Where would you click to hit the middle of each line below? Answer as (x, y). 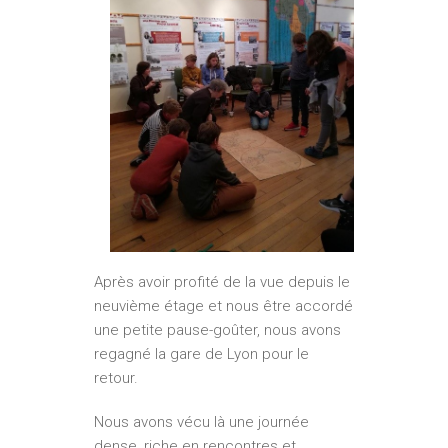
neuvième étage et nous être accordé (223, 305)
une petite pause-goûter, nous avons (217, 329)
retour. (116, 377)
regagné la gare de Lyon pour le (201, 353)
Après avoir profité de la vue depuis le (222, 281)
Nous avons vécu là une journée (201, 421)
